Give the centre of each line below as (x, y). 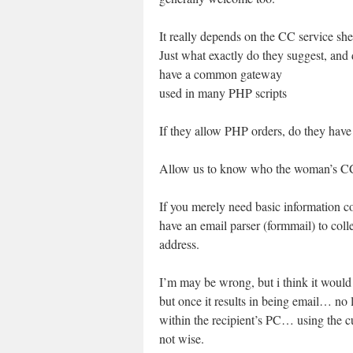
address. (179, 244)
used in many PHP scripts (223, 93)
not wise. (182, 338)
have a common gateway (221, 74)
